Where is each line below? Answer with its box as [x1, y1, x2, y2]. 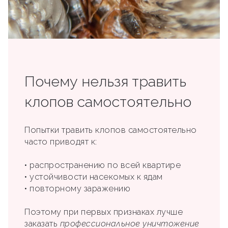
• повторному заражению [24, 184, 130, 194]
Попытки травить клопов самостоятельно [24, 125, 197, 135]
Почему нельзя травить [24, 73, 186, 91]
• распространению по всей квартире [24, 160, 181, 170]
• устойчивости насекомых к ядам [24, 172, 163, 182]
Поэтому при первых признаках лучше [24, 207, 183, 217]
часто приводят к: [24, 137, 97, 147]
